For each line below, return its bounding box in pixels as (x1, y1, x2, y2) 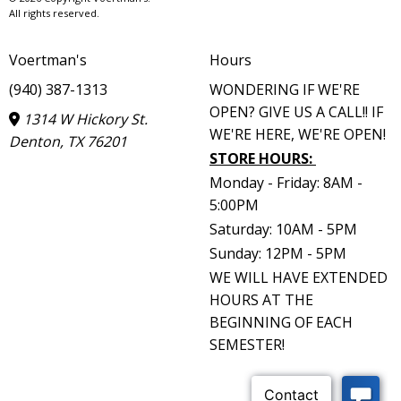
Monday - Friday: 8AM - (209, 172, 363, 192)
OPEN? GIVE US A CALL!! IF (209, 101, 383, 122)
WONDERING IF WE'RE (209, 79, 360, 99)
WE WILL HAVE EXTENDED (209, 267, 388, 287)
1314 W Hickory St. (20, 108, 148, 129)
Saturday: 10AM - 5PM (209, 218, 357, 239)
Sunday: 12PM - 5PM (209, 243, 346, 263)
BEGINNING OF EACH (209, 311, 353, 332)
